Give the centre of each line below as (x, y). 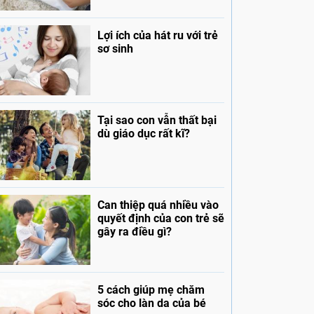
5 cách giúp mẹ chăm (151, 290)
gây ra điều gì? (134, 232)
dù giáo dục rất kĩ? (143, 134)
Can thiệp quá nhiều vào (158, 205)
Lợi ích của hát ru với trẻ (157, 36)
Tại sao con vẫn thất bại (157, 121)
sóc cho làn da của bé (151, 303)
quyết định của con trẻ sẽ (161, 219)
